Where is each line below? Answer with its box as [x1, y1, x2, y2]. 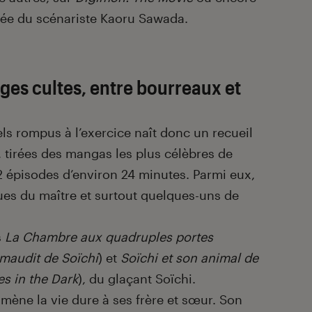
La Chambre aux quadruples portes [5, 228, 213, 244]
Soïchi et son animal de [120, 249, 258, 265]
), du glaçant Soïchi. [78, 270, 196, 286]
